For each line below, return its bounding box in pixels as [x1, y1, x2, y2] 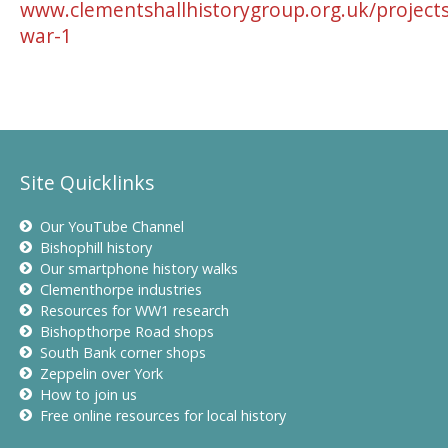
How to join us [40, 385, 137, 404]
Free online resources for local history [40, 406, 286, 425]
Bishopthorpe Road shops [40, 322, 214, 341]
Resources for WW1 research [40, 301, 229, 320]
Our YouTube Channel [40, 217, 184, 236]
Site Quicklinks [20, 169, 154, 196]
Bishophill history [40, 238, 152, 257]
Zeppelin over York [40, 364, 163, 383]
